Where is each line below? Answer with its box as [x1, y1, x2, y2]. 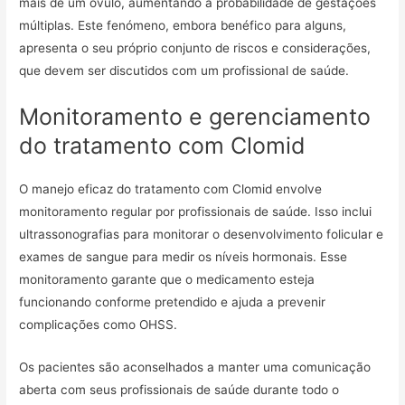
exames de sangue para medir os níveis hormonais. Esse [19, 250, 348, 265]
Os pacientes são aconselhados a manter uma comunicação [19, 360, 372, 375]
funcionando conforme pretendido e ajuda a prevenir [19, 295, 326, 310]
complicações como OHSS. [19, 317, 178, 333]
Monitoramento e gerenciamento [19, 103, 372, 131]
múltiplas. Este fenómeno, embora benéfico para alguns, [19, 18, 347, 33]
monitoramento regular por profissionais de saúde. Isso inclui [19, 204, 372, 220]
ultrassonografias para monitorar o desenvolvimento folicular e [19, 227, 384, 242]
